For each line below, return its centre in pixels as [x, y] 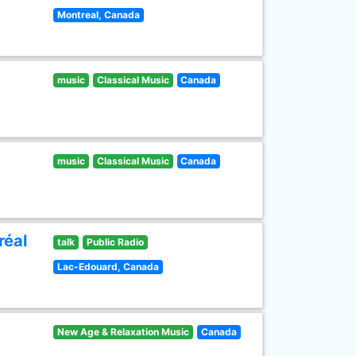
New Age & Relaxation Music [124, 332]
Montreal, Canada [99, 15]
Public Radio [115, 242]
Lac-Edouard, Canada [108, 267]
